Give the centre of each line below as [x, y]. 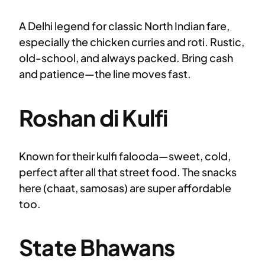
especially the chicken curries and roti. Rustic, [132, 42]
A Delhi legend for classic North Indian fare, [124, 26]
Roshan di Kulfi [93, 117]
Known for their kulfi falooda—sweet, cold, [125, 156]
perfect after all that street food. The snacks [128, 172]
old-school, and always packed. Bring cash [126, 58]
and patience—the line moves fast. [105, 74]
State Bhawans [97, 247]
